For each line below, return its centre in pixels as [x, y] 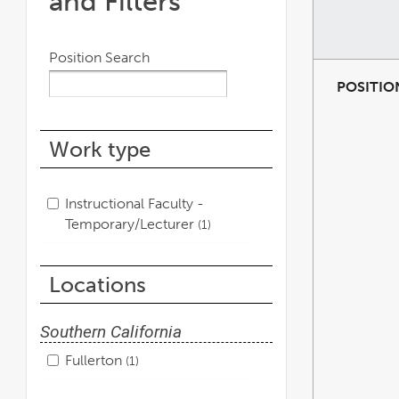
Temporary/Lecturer [131, 224]
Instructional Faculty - [134, 203]
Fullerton [95, 360]
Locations [98, 284]
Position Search [99, 58]
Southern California [111, 331]
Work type [100, 149]
